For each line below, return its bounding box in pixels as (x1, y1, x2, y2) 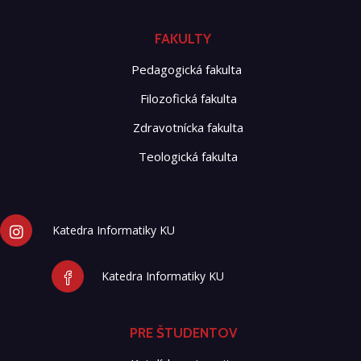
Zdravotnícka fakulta (133, 119, 243, 135)
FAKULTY (155, 31, 211, 47)
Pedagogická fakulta (131, 61, 242, 77)
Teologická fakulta (139, 148, 238, 164)
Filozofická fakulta (139, 90, 237, 106)
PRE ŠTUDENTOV (130, 325, 238, 341)
